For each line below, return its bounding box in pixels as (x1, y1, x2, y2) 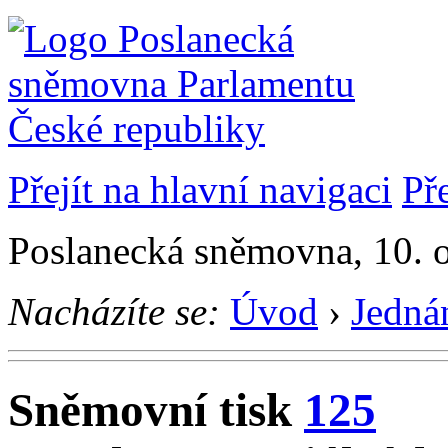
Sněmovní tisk (8, 384, 304, 437)
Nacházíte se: (8, 290, 220, 333)
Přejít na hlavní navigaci (8, 168, 392, 211)
